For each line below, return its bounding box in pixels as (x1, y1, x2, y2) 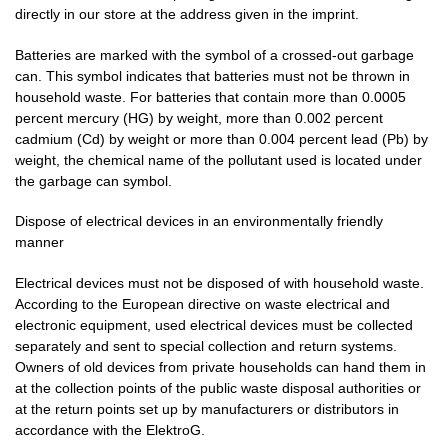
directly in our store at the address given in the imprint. (15, 6, 359, 23)
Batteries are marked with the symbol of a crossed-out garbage (15, 46, 414, 63)
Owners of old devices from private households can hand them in (15, 358, 426, 375)
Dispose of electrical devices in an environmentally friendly (15, 213, 383, 230)
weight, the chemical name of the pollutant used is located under (15, 151, 422, 168)
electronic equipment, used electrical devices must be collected (15, 316, 413, 333)
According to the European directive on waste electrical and (15, 295, 390, 312)
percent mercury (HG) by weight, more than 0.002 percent (15, 109, 383, 126)
